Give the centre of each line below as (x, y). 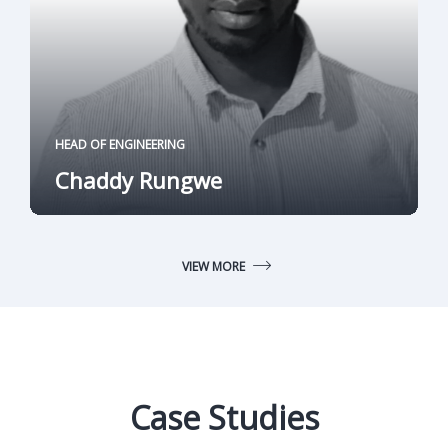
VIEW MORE (215, 267)
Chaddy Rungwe (138, 180)
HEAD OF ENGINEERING (120, 145)
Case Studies (224, 418)
